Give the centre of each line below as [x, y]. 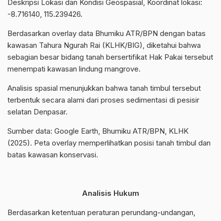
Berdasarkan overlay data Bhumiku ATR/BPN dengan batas [107, 33]
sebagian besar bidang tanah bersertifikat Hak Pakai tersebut [110, 57]
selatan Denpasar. [37, 111]
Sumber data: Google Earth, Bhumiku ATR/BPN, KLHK [98, 131]
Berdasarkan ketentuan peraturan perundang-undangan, [101, 212]
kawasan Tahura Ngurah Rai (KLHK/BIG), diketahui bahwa [104, 45]
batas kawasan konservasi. [53, 154]
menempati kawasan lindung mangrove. [74, 69]
